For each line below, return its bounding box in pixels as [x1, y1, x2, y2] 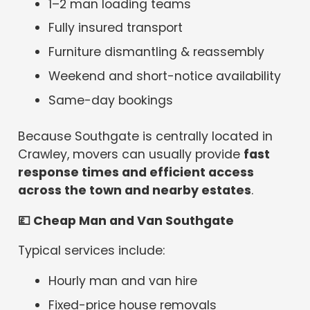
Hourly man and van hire [48, 272, 198, 289]
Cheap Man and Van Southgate [30, 212, 235, 229]
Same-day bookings [48, 91, 174, 109]
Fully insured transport [48, 19, 183, 37]
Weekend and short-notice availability [48, 67, 282, 84]
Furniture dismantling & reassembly [48, 44, 265, 61]
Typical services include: [18, 242, 165, 259]
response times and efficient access [18, 164, 255, 181]
